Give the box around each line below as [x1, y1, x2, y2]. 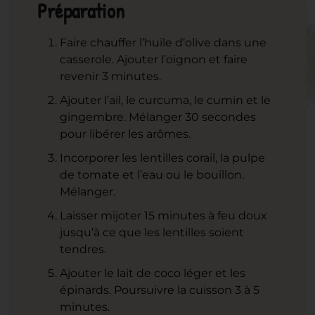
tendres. [60, 243, 107, 257]
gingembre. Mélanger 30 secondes [60, 110, 257, 124]
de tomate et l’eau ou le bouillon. [60, 168, 245, 182]
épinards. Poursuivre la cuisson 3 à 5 [60, 283, 260, 297]
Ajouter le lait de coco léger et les [60, 266, 246, 281]
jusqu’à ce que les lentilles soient [60, 226, 245, 240]
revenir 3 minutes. [60, 70, 162, 84]
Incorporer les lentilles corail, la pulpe [60, 151, 266, 165]
